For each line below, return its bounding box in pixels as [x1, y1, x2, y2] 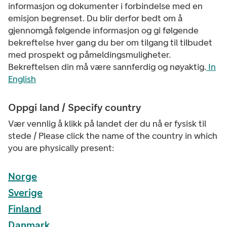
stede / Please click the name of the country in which [8, 130, 217, 141]
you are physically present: [8, 142, 114, 154]
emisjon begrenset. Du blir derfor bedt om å [8, 13, 182, 24]
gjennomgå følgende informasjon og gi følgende [8, 25, 199, 36]
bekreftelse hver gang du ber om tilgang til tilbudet [8, 37, 212, 48]
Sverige [8, 186, 43, 199]
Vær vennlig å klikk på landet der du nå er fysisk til [8, 118, 206, 129]
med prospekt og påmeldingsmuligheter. [8, 49, 171, 60]
